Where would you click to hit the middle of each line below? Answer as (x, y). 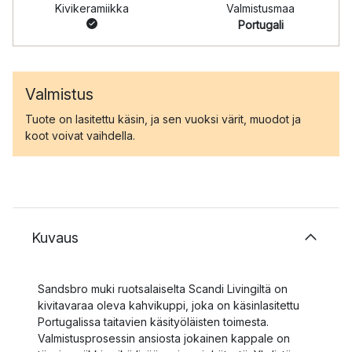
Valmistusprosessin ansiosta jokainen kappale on (164, 338)
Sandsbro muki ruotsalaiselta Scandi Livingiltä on (163, 289)
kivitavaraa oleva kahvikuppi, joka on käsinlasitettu (169, 305)
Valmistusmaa (260, 8)
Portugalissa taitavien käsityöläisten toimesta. (153, 322)
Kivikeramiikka (92, 8)
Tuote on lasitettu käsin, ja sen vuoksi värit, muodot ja (163, 119)
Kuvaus (55, 238)
